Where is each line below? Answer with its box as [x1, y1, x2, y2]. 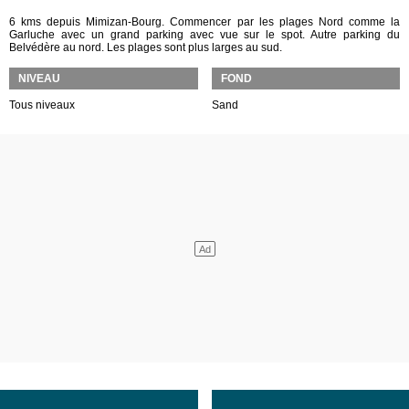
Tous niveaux [9, 99, 75, 111]
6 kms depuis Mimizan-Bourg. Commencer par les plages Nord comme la [9, 16, 400, 28]
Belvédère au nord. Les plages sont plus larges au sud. [9, 41, 282, 54]
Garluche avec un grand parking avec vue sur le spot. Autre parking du [9, 28, 400, 41]
